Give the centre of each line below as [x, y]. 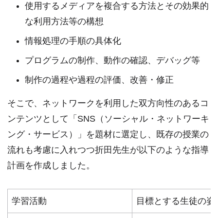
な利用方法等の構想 [64, 22]
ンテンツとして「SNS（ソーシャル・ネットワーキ [108, 119]
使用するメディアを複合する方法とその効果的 [117, 6]
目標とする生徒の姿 [176, 201]
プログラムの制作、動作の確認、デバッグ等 [112, 61]
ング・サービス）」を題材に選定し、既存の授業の [108, 135]
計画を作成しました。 [51, 166]
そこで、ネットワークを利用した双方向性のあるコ [108, 103]
